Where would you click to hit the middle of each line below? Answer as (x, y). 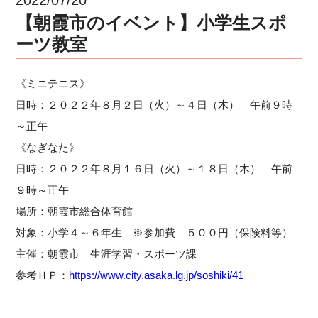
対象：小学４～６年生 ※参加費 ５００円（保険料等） (154, 232)
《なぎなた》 (48, 147)
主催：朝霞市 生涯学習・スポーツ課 (106, 253)
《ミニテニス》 (53, 83)
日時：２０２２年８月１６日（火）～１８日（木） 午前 (154, 168)
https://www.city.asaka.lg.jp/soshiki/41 (157, 275)
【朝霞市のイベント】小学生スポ (152, 22)
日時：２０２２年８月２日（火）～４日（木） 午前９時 (154, 104)
